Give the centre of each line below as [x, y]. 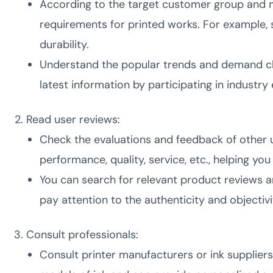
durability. [64, 44]
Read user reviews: [73, 119]
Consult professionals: [82, 235]
